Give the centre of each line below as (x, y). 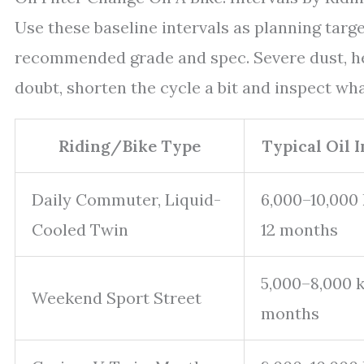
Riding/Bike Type (130, 145)
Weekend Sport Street (117, 297)
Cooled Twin (80, 229)
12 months (299, 229)
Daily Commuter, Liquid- (126, 199)
